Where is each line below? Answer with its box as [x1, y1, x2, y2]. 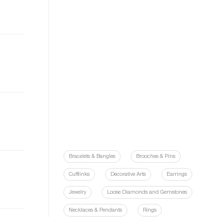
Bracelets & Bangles [69, 154, 115, 159]
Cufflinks [69, 172, 90, 177]
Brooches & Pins [136, 154, 175, 159]
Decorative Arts [110, 172, 146, 177]
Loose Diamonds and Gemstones [107, 190, 187, 195]
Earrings [167, 172, 187, 177]
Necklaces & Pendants [69, 208, 122, 213]
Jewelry [69, 190, 86, 195]
